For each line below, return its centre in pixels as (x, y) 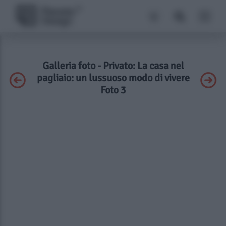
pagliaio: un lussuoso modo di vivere (113, 78)
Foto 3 (113, 90)
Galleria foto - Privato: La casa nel (113, 66)
